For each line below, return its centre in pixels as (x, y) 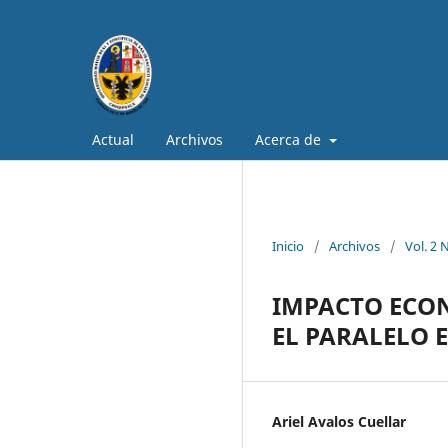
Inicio (288, 245)
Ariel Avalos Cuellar (339, 421)
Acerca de (290, 139)
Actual (113, 139)
